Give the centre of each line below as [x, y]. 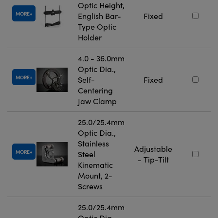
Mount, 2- [95, 176]
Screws [90, 186]
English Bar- [100, 16]
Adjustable [153, 149]
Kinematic [95, 165]
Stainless [93, 144]
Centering [95, 91]
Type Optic [97, 27]
